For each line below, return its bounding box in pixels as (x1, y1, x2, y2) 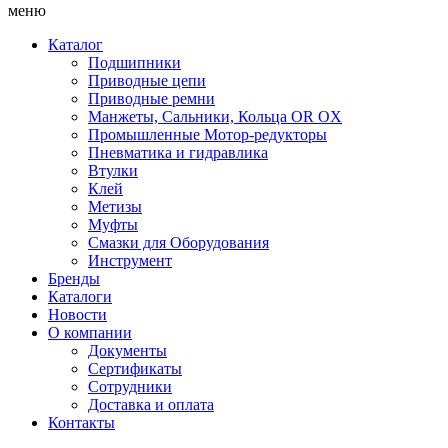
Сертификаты (88, 360, 182, 377)
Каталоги (48, 288, 112, 305)
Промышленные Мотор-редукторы (88, 126, 327, 143)
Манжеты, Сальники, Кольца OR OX (88, 108, 342, 125)
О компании (48, 324, 132, 341)
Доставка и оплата (88, 396, 214, 413)
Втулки (88, 162, 138, 179)
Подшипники (88, 54, 181, 71)
